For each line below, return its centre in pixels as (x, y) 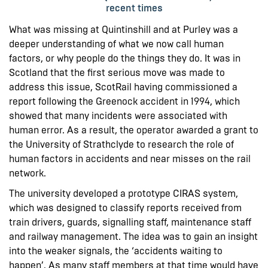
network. (30, 173)
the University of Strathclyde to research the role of (121, 144)
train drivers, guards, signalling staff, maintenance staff (130, 222)
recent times (134, 8)
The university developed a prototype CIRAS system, (124, 193)
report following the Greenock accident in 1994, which (124, 101)
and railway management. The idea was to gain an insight (133, 236)
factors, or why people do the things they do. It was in (125, 58)
